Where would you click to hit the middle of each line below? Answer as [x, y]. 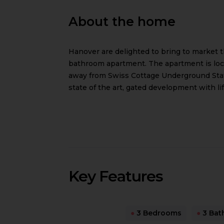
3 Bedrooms [158, 213]
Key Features [116, 176]
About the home [122, 21]
